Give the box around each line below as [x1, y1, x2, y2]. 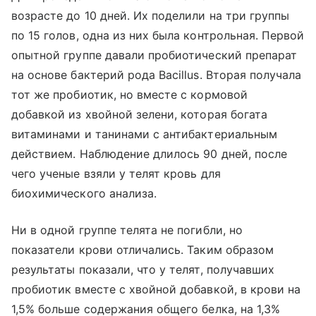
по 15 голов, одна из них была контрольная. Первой [11, 28, 305, 42]
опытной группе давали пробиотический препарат [11, 47, 298, 62]
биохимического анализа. [11, 186, 157, 200]
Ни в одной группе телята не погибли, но [11, 222, 243, 237]
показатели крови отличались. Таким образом [11, 242, 274, 257]
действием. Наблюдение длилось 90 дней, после [11, 146, 288, 161]
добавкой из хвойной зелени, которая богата [11, 107, 268, 121]
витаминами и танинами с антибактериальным [11, 126, 277, 141]
